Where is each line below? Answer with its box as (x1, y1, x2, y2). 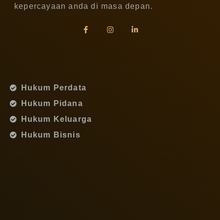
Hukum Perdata (21, 83, 87, 92)
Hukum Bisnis (21, 131, 81, 139)
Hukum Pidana (21, 99, 83, 108)
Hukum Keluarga (21, 115, 92, 124)
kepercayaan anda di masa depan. (14, 2, 153, 11)
